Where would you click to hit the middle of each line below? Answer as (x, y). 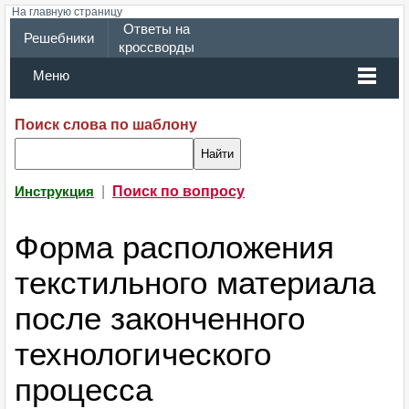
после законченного (160, 319)
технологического (143, 355)
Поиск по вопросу (178, 191)
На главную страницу (67, 12)
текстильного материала (195, 283)
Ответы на (156, 29)
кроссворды (156, 47)
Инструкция (54, 192)
